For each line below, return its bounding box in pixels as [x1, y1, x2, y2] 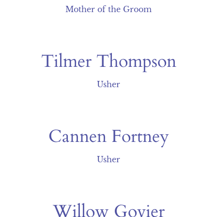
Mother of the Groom [65, 4, 152, 14]
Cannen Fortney [48, 124, 169, 148]
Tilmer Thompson [41, 49, 176, 73]
